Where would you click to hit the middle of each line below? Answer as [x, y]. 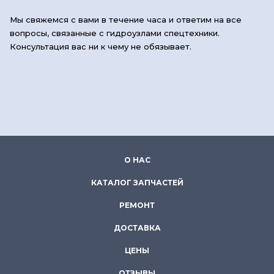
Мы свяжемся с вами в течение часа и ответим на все [126, 20]
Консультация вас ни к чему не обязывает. [101, 46]
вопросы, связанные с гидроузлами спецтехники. [115, 33]
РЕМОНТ [137, 205]
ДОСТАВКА [137, 228]
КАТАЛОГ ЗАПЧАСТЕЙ [137, 183]
